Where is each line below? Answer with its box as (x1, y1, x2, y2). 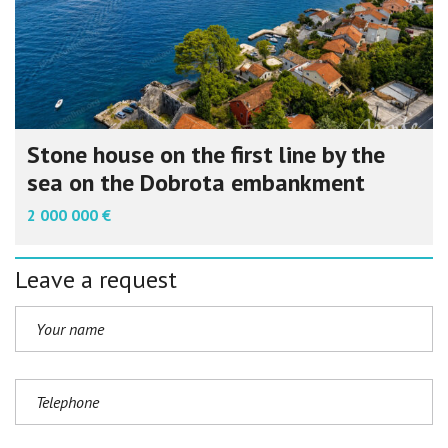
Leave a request (15, 264, 177, 296)
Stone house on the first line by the (27, 139, 385, 171)
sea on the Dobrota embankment (27, 167, 365, 199)
